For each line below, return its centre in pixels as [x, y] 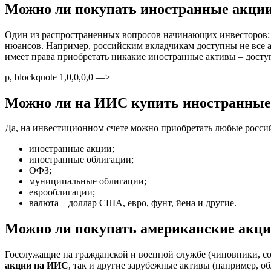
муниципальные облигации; [88, 181]
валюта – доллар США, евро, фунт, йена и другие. [133, 203]
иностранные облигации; [81, 160]
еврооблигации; [62, 192]
